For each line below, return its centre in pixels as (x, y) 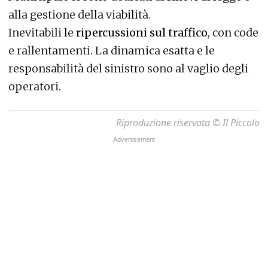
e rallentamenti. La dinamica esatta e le (112, 51)
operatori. (35, 86)
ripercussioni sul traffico (142, 33)
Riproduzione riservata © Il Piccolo (188, 123)
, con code (233, 33)
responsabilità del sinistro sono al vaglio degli (128, 68)
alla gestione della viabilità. (80, 15)
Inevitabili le (42, 33)
